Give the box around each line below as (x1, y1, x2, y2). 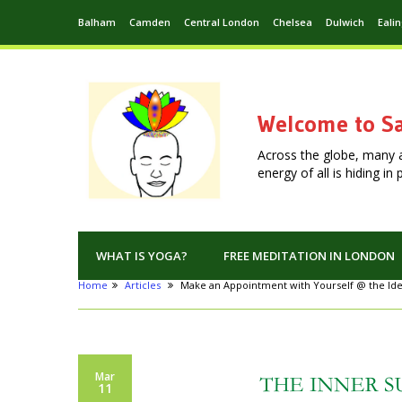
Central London (184, 15, 259, 29)
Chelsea (273, 15, 312, 29)
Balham (78, 15, 116, 29)
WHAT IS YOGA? (96, 248, 188, 265)
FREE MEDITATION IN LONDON (223, 248, 395, 265)
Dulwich (326, 15, 364, 29)
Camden (129, 15, 170, 29)
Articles (125, 278, 161, 293)
